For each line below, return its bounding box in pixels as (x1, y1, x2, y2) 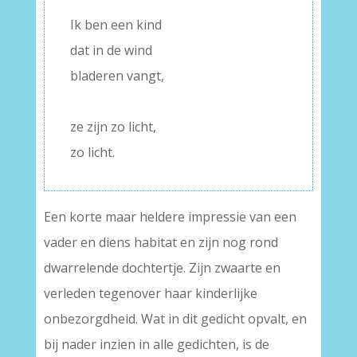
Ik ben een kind (69, 16, 162, 33)
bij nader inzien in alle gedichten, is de (43, 335, 269, 353)
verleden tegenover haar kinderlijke (43, 284, 257, 302)
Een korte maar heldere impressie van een (43, 208, 296, 226)
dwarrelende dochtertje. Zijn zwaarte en (43, 259, 280, 277)
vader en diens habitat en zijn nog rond (43, 233, 278, 251)
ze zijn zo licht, (69, 118, 156, 135)
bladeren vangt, (69, 67, 164, 84)
